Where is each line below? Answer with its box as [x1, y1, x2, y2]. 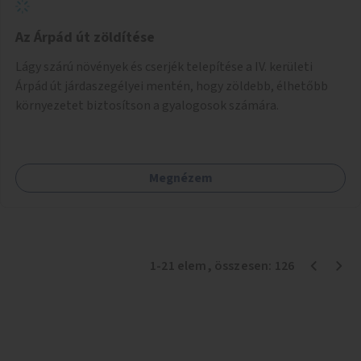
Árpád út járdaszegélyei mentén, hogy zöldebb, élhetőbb [15, 77, 328, 95]
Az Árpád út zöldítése [15, 27, 155, 48]
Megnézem [148, 168, 213, 187]
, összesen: [206, 256, 275, 275]
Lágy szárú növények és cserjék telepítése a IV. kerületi [15, 57, 313, 76]
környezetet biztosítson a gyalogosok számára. [15, 96, 279, 114]
